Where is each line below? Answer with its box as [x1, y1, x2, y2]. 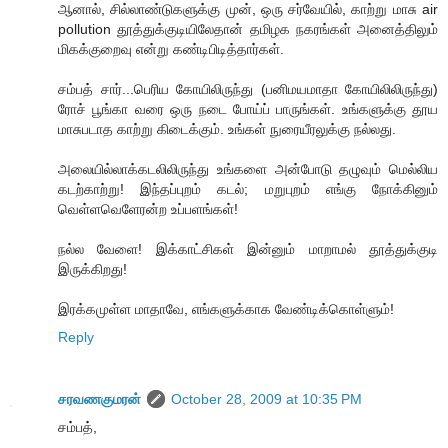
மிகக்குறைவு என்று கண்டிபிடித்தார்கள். [58, 40, 284, 57]
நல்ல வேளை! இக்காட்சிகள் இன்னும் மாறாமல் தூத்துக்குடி [58, 240, 438, 257]
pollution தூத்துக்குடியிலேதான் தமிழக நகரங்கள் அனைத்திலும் [58, 20, 438, 37]
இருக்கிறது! [58, 260, 127, 277]
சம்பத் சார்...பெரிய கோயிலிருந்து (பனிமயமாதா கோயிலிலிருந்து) [58, 80, 438, 97]
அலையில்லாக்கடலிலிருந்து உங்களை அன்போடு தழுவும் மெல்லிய [58, 160, 438, 177]
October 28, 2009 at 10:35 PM [171, 390, 362, 407]
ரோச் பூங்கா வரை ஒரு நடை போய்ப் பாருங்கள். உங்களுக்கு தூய [58, 100, 438, 117]
